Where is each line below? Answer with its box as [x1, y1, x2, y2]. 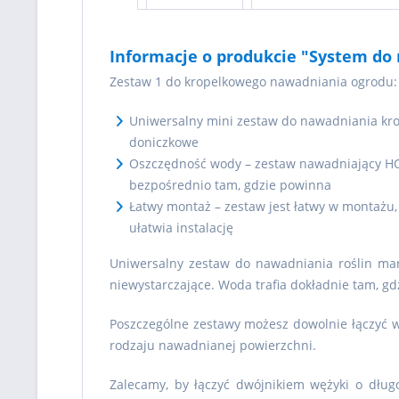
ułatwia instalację [129, 219, 233, 236]
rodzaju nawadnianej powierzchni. [110, 337, 316, 354]
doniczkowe [129, 134, 199, 151]
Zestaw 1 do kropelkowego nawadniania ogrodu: [110, 73, 397, 90]
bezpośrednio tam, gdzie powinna [129, 176, 331, 193]
